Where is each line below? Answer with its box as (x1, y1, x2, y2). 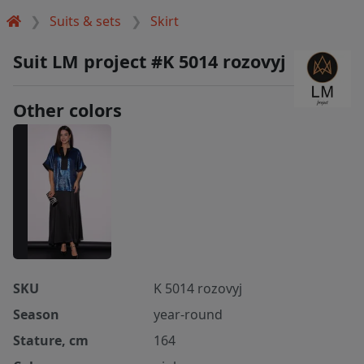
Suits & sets (50, 11, 122, 30)
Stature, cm (13, 331, 89, 350)
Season (13, 305, 59, 324)
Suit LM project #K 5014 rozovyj (13, 49, 286, 73)
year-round (154, 305, 223, 324)
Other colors (13, 97, 122, 122)
